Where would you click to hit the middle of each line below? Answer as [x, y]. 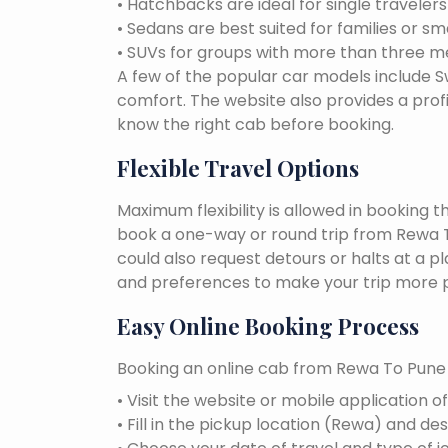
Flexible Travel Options [238, 167]
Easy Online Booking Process [268, 325]
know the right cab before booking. [255, 124]
